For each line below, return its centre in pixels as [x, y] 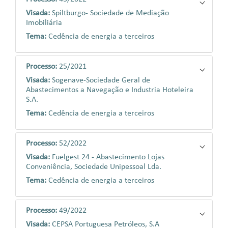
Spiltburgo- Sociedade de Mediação [110, 13]
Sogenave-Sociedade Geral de [101, 80]
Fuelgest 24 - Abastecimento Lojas [108, 157]
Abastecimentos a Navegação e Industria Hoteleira [110, 90]
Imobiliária [44, 23]
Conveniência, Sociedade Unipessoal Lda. [94, 167]
